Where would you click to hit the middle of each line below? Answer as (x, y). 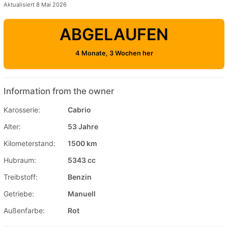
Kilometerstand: (30, 143)
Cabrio (79, 109)
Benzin (80, 177)
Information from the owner (59, 91)
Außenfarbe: (24, 210)
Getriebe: (19, 193)
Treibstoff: (21, 177)
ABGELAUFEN (114, 34)
